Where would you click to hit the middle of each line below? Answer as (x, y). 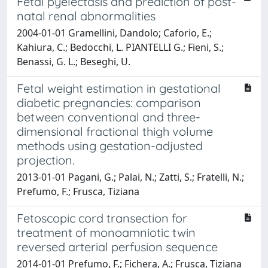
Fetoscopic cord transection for (102, 218)
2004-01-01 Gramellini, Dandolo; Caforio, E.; (114, 33)
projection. (46, 160)
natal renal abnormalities (86, 16)
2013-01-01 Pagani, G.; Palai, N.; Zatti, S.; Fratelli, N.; (130, 177)
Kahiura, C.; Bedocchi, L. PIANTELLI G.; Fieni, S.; (120, 47)
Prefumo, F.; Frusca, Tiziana (78, 191)
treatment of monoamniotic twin (106, 232)
